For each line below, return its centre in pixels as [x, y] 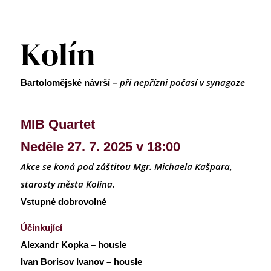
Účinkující [41, 227]
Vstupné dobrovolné [64, 201]
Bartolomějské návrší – [70, 82]
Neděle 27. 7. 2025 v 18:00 [100, 146]
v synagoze [222, 82]
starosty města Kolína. [68, 184]
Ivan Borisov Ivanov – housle [81, 261]
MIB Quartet [58, 124]
